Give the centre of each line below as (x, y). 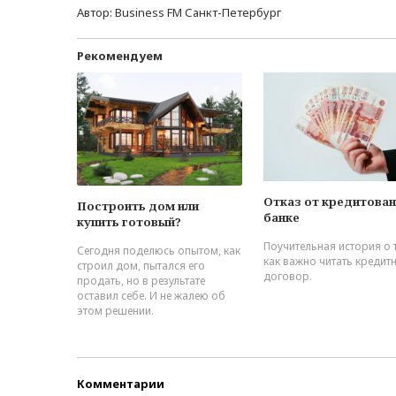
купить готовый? (129, 221)
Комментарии (121, 384)
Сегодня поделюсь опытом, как (159, 250)
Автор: (96, 12)
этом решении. (115, 310)
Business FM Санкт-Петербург (198, 12)
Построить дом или (138, 206)
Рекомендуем (120, 56)
